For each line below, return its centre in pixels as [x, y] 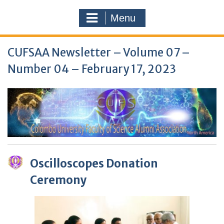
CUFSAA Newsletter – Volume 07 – [99, 52]
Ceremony [58, 180]
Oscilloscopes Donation [94, 164]
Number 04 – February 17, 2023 [92, 69]
